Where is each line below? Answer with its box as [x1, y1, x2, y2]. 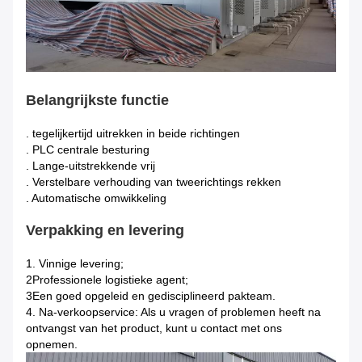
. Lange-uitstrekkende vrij [26, 159, 155, 173]
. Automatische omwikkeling [26, 192, 166, 205]
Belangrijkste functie [26, 92, 169, 109]
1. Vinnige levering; [26, 257, 124, 271]
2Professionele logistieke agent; [26, 273, 188, 287]
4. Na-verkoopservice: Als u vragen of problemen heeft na [26, 305, 321, 319]
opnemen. [26, 338, 78, 351]
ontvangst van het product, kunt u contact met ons [26, 322, 282, 335]
